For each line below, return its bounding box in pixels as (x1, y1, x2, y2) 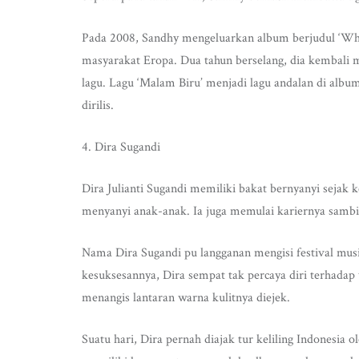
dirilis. (82, 97, 114, 114)
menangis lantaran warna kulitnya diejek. (82, 289, 290, 306)
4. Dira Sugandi (82, 139, 160, 155)
